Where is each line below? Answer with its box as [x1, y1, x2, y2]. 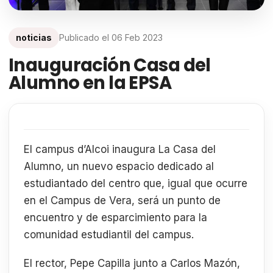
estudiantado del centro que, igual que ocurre [24, 177, 247, 190]
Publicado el [59, 32, 112, 43]
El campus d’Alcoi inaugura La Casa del [24, 143, 216, 155]
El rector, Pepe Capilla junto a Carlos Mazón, [24, 257, 240, 270]
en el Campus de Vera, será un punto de [24, 194, 221, 207]
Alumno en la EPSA [9, 70, 172, 95]
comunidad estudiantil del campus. [24, 228, 194, 241]
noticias [16, 32, 52, 43]
